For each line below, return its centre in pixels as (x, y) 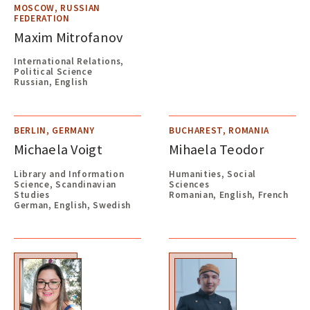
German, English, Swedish (73, 205)
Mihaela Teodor (216, 149)
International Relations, (69, 62)
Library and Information (69, 174)
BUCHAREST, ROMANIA (219, 131)
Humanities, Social (213, 174)
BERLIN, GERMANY (55, 131)
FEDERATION (42, 18)
